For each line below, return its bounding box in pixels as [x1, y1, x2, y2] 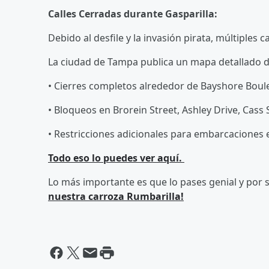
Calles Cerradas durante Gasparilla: [48, 7, 217, 20]
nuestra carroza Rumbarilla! [48, 189, 184, 203]
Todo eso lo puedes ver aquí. [48, 151, 184, 165]
